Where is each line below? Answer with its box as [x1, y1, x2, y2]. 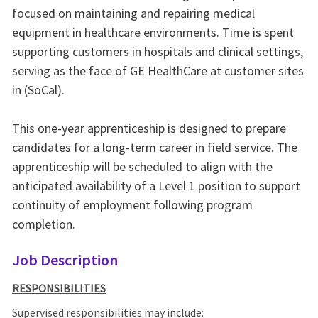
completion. [11, 216, 75, 233]
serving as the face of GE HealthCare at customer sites [11, 62, 304, 79]
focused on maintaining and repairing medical [11, 5, 255, 22]
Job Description [11, 250, 118, 270]
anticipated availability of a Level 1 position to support [11, 177, 300, 194]
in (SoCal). [11, 82, 65, 99]
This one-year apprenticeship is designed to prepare [11, 120, 286, 137]
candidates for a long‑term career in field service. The [11, 139, 297, 156]
